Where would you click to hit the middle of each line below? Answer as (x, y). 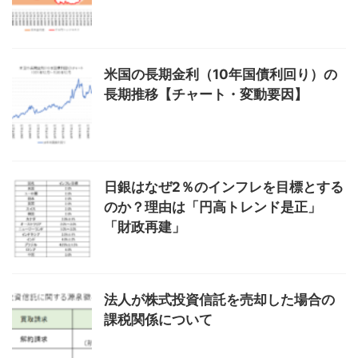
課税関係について (158, 320)
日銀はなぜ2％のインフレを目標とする (224, 187)
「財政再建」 (145, 227)
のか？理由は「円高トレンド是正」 (213, 207)
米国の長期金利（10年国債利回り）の (221, 74)
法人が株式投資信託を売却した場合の (219, 300)
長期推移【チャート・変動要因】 (206, 94)
